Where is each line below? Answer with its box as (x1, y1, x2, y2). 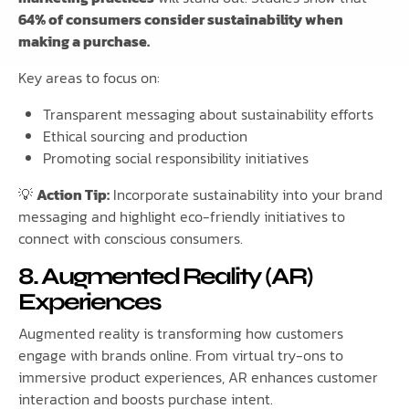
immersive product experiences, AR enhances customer (18, 366, 378, 389)
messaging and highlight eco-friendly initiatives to (18, 205, 345, 228)
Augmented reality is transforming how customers (18, 322, 343, 345)
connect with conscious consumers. (18, 227, 243, 250)
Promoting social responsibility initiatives (43, 147, 309, 170)
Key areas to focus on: (18, 67, 160, 89)
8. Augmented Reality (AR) (18, 262, 312, 291)
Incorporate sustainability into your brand (110, 184, 383, 206)
